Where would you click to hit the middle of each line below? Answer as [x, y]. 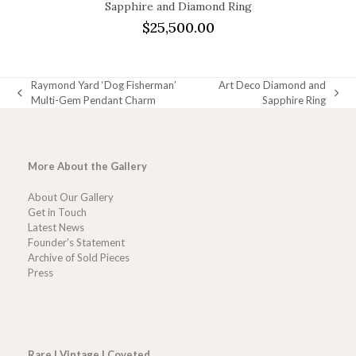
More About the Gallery [87, 166]
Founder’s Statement [76, 243]
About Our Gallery [70, 197]
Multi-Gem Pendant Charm [93, 101]
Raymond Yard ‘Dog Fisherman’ [103, 85]
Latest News [56, 228]
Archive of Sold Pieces [78, 258]
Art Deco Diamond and [272, 85]
